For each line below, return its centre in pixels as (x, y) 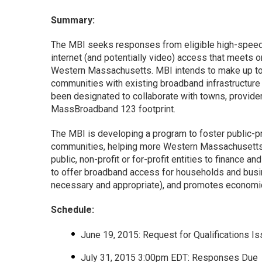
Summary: (73, 20)
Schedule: (73, 210)
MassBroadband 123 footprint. (113, 109)
